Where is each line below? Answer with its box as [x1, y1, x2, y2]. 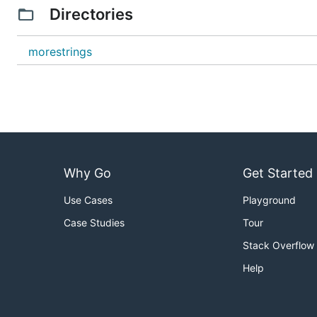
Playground [243, 194, 296, 207]
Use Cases [64, 194, 113, 207]
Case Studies [64, 217, 125, 229]
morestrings [28, 45, 92, 59]
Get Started [243, 166, 313, 181]
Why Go [64, 166, 111, 181]
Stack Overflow [243, 239, 314, 252]
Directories [45, 5, 137, 23]
